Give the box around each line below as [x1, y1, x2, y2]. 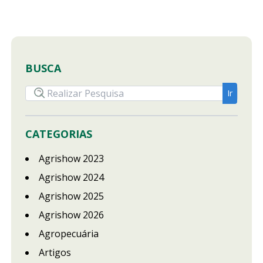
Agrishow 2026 [38, 208, 104, 221]
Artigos [38, 245, 71, 259]
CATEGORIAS [25, 126, 92, 141]
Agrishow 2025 [38, 189, 104, 203]
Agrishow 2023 [38, 151, 104, 165]
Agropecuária [38, 227, 99, 240]
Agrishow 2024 [38, 170, 104, 184]
